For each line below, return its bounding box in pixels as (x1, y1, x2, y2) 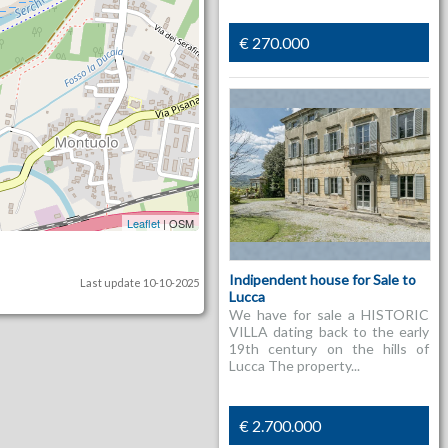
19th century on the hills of (229, 340, 430, 358)
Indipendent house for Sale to (229, 271, 417, 289)
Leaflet (127, 215, 161, 231)
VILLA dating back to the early (229, 323, 430, 341)
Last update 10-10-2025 (80, 276, 200, 289)
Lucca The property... (229, 357, 361, 375)
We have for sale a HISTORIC (229, 306, 430, 324)
